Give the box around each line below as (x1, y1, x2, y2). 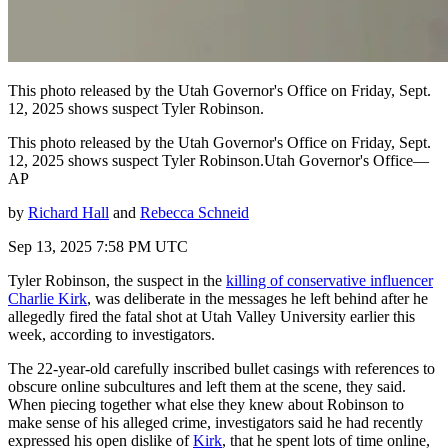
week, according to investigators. (8, 325, 215, 343)
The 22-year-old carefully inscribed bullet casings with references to (8, 359, 435, 377)
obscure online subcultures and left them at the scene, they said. (8, 377, 406, 395)
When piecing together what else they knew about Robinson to (8, 395, 404, 413)
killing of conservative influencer (226, 271, 433, 289)
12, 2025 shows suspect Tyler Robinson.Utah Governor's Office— (8, 151, 429, 169)
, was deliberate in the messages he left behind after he (87, 289, 428, 307)
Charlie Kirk (8, 289, 87, 307)
